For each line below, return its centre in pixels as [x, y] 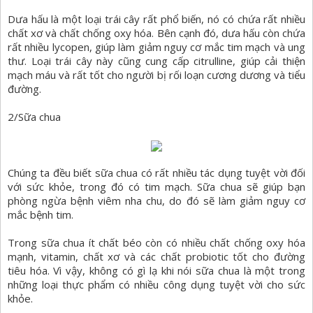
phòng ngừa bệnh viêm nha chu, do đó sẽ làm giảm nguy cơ [156, 201]
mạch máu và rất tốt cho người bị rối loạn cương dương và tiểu [156, 75]
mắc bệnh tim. [41, 215]
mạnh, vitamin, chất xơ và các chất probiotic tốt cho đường [156, 257]
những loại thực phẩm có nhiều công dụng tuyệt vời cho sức [156, 285]
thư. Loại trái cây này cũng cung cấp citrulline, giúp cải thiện [156, 61]
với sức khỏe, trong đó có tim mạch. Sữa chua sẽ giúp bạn [156, 187]
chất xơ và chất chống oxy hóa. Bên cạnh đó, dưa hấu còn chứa [156, 33]
